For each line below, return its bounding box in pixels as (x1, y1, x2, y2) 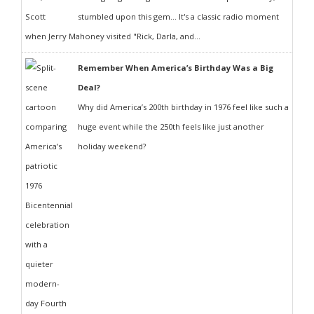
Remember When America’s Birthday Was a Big (78, 62, 273, 73)
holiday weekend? (78, 141, 146, 151)
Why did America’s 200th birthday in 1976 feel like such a (78, 102, 289, 112)
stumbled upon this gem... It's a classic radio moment (78, 11, 279, 22)
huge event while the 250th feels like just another (78, 121, 264, 132)
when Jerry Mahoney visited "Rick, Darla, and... (25, 31, 200, 41)
